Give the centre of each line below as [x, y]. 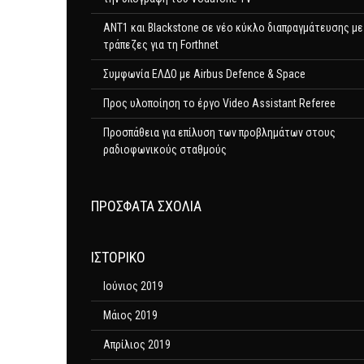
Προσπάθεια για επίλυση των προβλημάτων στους [219, 132]
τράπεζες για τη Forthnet [161, 45]
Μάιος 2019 [130, 315]
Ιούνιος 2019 [133, 286]
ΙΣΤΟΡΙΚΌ [118, 257]
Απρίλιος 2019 [137, 344]
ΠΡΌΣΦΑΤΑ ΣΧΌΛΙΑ [146, 206]
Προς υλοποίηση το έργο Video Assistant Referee [219, 103]
